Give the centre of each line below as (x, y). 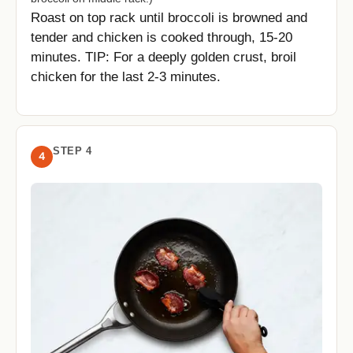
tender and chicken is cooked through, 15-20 (162, 37)
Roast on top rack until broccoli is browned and (169, 17)
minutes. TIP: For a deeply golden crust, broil (163, 57)
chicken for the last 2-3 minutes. (126, 76)
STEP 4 (72, 150)
